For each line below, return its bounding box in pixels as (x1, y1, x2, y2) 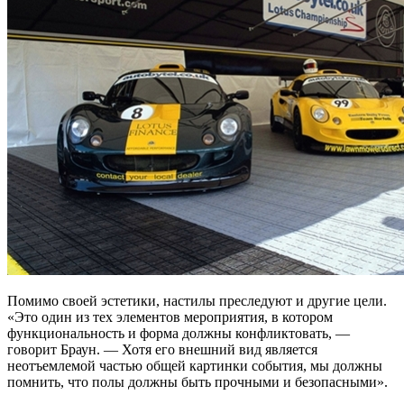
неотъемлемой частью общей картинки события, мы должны (7, 358, 382, 374)
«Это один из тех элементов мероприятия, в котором (7, 309, 333, 326)
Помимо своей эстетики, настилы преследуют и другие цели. (7, 293, 387, 309)
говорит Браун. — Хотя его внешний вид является (7, 342, 317, 358)
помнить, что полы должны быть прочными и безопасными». (7, 374, 388, 390)
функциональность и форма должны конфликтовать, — (7, 326, 350, 342)
